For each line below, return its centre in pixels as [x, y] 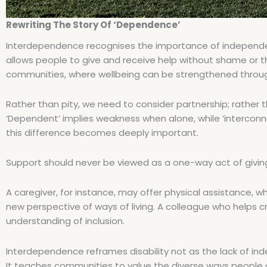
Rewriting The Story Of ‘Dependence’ [93, 25]
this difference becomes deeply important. [102, 132]
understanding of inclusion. [65, 221]
